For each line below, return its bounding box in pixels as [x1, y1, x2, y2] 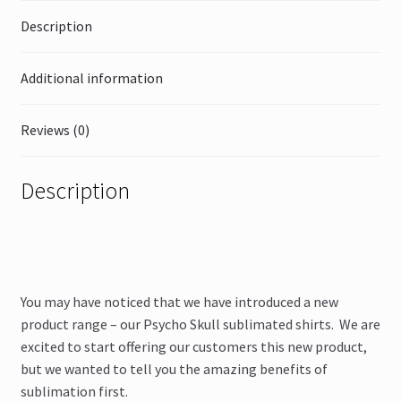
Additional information [20, 69, 163, 88]
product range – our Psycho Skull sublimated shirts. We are [20, 315, 380, 334]
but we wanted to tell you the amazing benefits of [20, 360, 328, 379]
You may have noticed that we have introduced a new [20, 293, 338, 311]
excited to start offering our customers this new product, [20, 337, 367, 356]
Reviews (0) [20, 121, 90, 140]
